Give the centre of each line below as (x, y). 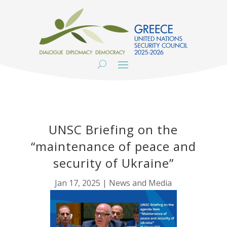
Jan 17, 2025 (78, 183)
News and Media (141, 183)
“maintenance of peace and (113, 146)
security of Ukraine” (113, 163)
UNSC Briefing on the (113, 129)
